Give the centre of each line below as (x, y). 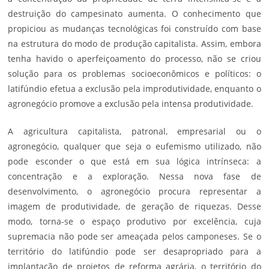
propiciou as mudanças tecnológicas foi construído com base (134, 28)
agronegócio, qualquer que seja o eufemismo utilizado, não (134, 146)
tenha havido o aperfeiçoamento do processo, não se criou (134, 58)
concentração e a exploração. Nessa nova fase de (134, 176)
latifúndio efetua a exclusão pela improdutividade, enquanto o (134, 88)
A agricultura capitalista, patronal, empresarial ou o (134, 131)
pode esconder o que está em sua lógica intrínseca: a (134, 161)
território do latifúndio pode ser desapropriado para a (134, 251)
